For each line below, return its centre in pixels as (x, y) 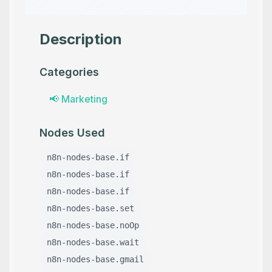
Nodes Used (72, 133)
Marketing (84, 99)
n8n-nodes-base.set (90, 208)
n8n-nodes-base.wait (93, 242)
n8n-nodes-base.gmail (95, 259)
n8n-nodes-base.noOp (93, 225)
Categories (69, 72)
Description (81, 39)
